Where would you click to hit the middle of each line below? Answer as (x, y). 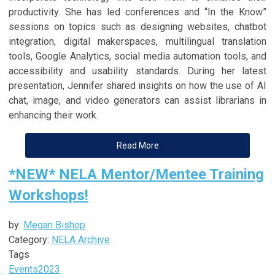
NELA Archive (81, 239)
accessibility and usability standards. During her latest (137, 71)
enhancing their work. (53, 115)
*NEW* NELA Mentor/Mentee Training (136, 174)
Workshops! (48, 195)
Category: (30, 239)
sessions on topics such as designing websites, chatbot (137, 26)
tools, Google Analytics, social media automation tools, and (137, 56)
